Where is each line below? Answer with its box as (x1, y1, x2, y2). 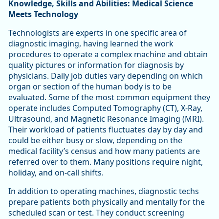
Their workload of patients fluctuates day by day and (8, 124, 203, 135)
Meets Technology (8, 9, 80, 20)
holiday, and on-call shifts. (8, 167, 106, 178)
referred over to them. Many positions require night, (8, 156, 203, 168)
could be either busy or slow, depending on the (8, 135, 182, 146)
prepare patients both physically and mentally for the (8, 197, 205, 208)
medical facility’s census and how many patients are (8, 146, 200, 157)
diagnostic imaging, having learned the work (8, 38, 174, 49)
